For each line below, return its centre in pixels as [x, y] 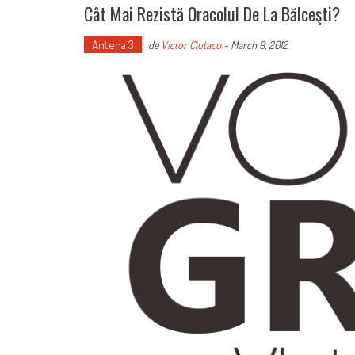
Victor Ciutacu [191, 45]
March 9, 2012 [259, 45]
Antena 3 [113, 45]
